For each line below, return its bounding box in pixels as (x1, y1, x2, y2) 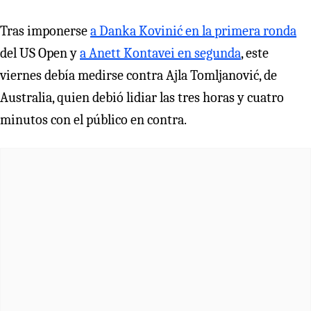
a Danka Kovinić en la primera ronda (90, 22, 296, 39)
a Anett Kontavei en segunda (80, 44, 241, 61)
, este (241, 44, 269, 61)
